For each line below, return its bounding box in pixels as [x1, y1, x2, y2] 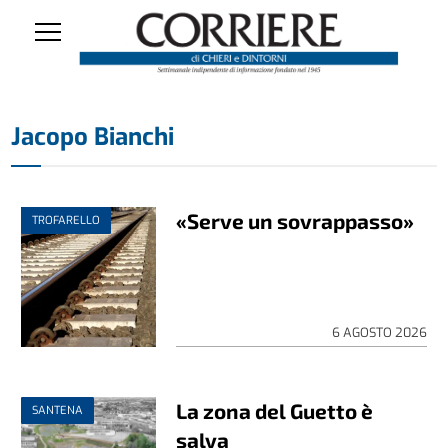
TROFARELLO [32, 212, 101, 228]
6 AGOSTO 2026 [331, 323, 427, 341]
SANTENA [32, 402, 84, 418]
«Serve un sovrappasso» [176, 207, 415, 233]
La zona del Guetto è [176, 397, 374, 423]
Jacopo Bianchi [11, 120, 175, 153]
